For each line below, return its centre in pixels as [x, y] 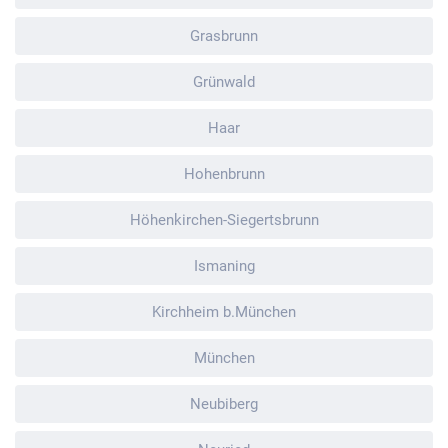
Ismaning [224, 266]
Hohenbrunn [224, 174]
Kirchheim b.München [224, 312]
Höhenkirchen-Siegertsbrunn [224, 220]
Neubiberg [224, 404]
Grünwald [224, 82]
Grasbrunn [224, 36]
